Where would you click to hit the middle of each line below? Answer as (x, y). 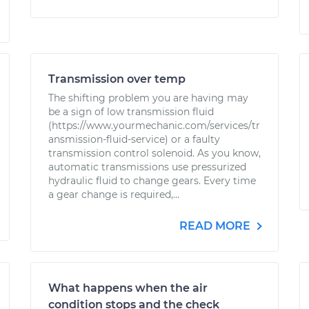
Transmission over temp (117, 79)
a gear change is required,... (114, 195)
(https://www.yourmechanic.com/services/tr (154, 126)
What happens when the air (128, 288)
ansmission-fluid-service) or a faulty (134, 139)
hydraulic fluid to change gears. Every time (152, 181)
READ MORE (216, 226)
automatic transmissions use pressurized (147, 167)
